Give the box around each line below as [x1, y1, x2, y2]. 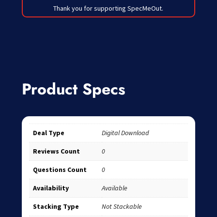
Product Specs [21, 78, 125, 101]
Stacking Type [32, 202, 79, 211]
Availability [32, 184, 69, 193]
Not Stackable [101, 202, 142, 211]
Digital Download [101, 128, 149, 138]
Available [101, 184, 127, 193]
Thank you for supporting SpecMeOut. [53, 4, 164, 13]
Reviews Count [32, 147, 80, 156]
